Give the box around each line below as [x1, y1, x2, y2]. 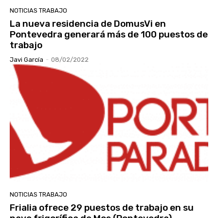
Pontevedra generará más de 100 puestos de [10, 29, 208, 40]
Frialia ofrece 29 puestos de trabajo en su [10, 202, 194, 214]
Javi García [10, 56, 43, 64]
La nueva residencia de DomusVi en [10, 18, 166, 30]
